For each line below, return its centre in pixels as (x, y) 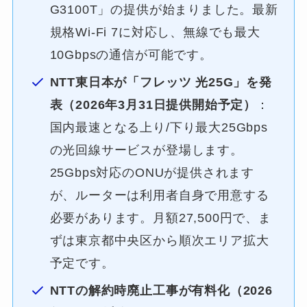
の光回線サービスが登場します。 (146, 150)
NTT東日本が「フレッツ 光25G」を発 (161, 83)
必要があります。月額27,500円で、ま (160, 218)
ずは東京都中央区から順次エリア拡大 (159, 241)
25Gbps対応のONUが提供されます (152, 173)
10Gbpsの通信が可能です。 (131, 55)
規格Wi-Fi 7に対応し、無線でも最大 (155, 33)
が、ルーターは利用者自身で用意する (159, 196)
